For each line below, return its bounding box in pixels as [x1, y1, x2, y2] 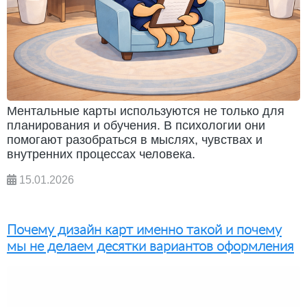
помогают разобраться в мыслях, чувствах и [7, 132, 262, 147]
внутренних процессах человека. [7, 147, 195, 161]
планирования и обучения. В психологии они [7, 118, 265, 132]
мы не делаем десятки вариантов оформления [7, 236, 294, 254]
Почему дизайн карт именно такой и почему [7, 220, 282, 237]
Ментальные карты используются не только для [7, 103, 284, 118]
